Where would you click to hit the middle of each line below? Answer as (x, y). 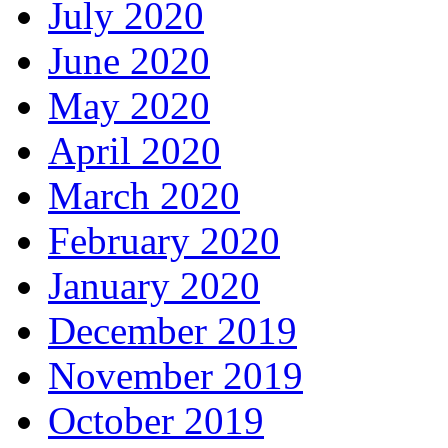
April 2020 (134, 151)
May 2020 (129, 106)
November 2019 (175, 376)
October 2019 (156, 421)
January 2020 (154, 286)
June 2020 (129, 61)
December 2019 (172, 331)
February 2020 (164, 241)
